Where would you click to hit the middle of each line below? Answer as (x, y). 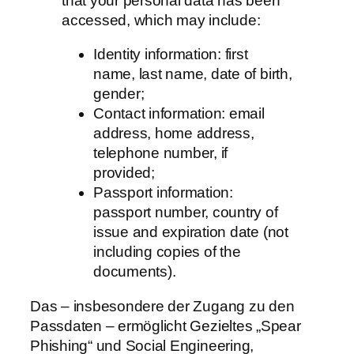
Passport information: (163, 193)
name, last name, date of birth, (193, 74)
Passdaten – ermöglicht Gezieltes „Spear (166, 326)
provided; (126, 173)
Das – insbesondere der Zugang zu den (162, 306)
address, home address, (174, 134)
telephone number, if (161, 153)
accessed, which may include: (163, 20)
